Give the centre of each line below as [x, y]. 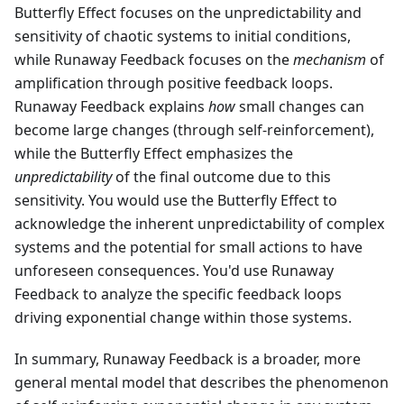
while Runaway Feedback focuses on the [154, 60]
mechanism [330, 60]
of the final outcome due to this [221, 177]
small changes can [300, 107]
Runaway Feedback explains [111, 107]
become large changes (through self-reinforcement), [194, 130]
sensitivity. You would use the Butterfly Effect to [176, 201]
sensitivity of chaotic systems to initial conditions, [183, 37]
